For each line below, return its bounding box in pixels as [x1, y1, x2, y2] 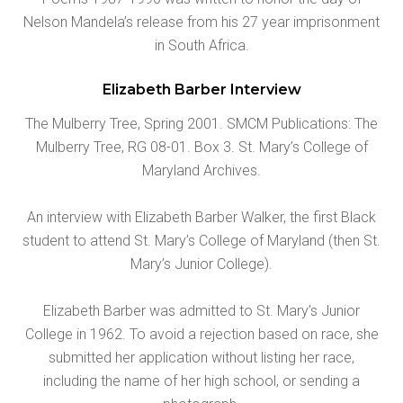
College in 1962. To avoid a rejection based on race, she [24, 325, 379, 343]
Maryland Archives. [142, 161, 261, 179]
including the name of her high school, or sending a [43, 372, 360, 390]
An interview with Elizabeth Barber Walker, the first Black [27, 208, 376, 226]
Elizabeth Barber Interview [102, 80, 301, 98]
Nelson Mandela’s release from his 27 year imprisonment [23, 13, 380, 31]
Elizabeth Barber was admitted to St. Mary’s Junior [43, 301, 360, 319]
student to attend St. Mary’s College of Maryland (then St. [22, 231, 381, 249]
